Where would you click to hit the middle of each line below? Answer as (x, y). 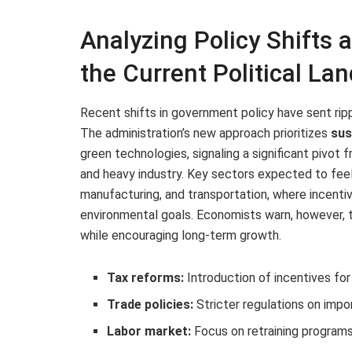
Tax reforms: (146, 277)
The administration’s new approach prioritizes (205, 133)
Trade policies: (150, 304)
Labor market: (149, 331)
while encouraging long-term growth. (181, 235)
